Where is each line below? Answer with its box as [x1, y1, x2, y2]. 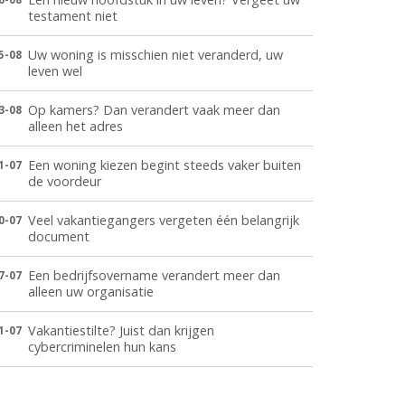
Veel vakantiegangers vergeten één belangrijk [27, 212, 299, 229]
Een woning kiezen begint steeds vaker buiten [27, 156, 301, 174]
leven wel [27, 62, 82, 80]
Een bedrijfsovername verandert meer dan [27, 267, 280, 284]
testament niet [27, 7, 118, 24]
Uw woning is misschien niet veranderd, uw [27, 46, 283, 63]
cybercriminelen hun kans [27, 338, 176, 355]
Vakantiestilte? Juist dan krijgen [27, 322, 214, 339]
